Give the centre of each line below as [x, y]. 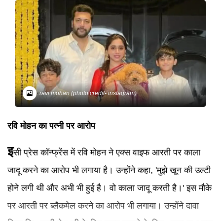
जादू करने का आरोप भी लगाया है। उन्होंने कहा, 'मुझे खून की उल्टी [109, 170]
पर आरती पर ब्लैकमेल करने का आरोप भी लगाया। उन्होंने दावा [103, 206]
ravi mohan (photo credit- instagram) [88, 93]
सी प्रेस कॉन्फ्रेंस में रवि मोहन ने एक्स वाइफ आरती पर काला [107, 153]
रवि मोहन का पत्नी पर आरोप [51, 126]
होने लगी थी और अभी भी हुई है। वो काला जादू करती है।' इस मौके [110, 188]
